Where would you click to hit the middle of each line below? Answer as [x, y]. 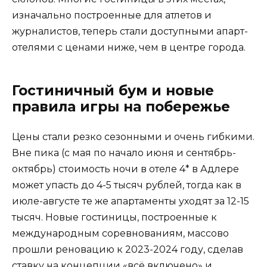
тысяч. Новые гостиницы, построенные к [114, 218]
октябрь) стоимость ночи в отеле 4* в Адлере [125, 169]
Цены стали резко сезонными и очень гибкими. [133, 137]
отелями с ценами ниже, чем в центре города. [129, 48]
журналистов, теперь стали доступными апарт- [130, 32]
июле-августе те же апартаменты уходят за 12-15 [131, 201]
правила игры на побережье [121, 107]
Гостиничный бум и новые [113, 91]
